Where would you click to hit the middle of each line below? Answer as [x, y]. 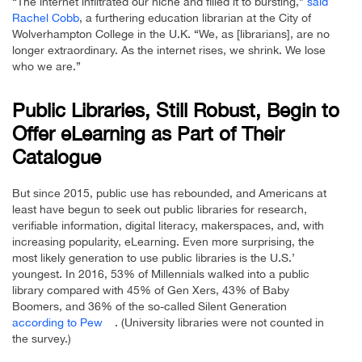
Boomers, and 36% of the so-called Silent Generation [149, 306]
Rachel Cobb [46, 17]
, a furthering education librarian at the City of [195, 17]
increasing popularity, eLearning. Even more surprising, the [163, 241]
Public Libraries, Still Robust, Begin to [176, 109]
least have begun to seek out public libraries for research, [160, 209]
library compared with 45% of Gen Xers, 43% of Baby [151, 290]
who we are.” [46, 66]
